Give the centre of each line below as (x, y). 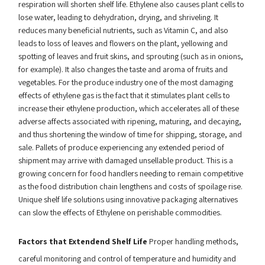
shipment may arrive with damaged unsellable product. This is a (125, 160)
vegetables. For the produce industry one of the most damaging (125, 82)
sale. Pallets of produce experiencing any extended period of (121, 147)
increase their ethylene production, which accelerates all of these (128, 108)
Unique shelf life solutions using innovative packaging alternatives (128, 199)
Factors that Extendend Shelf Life (83, 241)
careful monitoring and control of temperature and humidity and (127, 258)
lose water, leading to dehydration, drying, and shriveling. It (118, 17)
